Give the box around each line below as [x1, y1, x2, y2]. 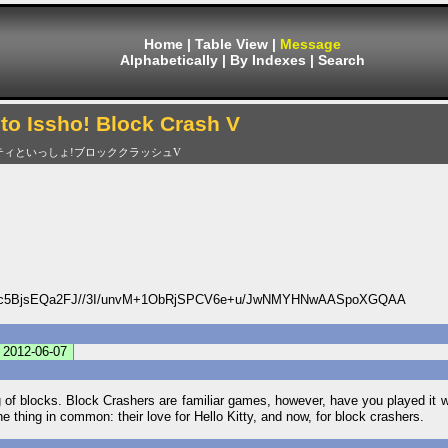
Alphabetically [120, 52, 218, 68]
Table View [195, 36, 268, 52]
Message [280, 36, 341, 52]
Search [318, 52, 365, 68]
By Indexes [230, 52, 306, 68]
